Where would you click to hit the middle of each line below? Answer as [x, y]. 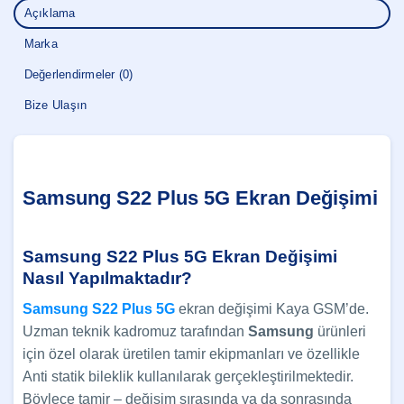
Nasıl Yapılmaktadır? [107, 278]
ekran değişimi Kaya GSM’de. [274, 309]
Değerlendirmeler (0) [78, 75]
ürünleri [340, 332]
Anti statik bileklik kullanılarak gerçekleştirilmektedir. [188, 377]
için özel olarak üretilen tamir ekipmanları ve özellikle [191, 354]
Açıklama [50, 14]
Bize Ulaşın [55, 106]
